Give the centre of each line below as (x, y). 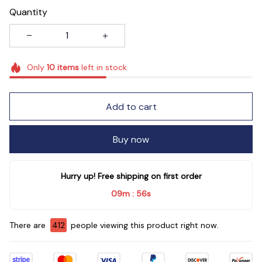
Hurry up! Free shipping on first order (131, 176)
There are (29, 225)
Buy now (131, 139)
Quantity (28, 12)
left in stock (103, 67)
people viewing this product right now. (144, 225)
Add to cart (131, 106)
